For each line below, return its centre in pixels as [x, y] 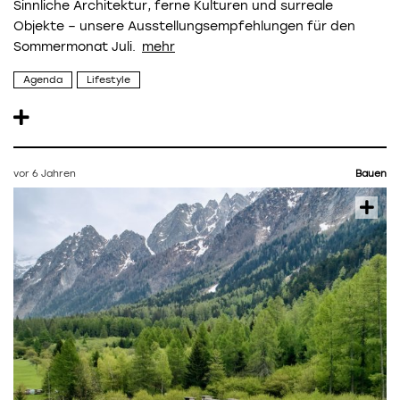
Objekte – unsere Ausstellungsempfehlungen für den [184, 27]
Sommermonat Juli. [75, 47]
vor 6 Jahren [45, 174]
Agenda [43, 79]
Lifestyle [108, 79]
